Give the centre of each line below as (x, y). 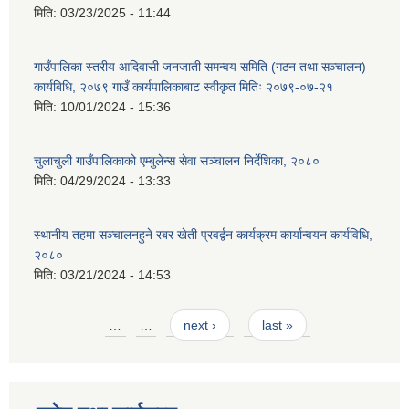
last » (277, 325)
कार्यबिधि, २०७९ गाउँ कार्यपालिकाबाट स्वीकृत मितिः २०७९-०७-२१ (184, 87)
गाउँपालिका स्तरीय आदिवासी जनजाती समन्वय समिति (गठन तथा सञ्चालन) (200, 67)
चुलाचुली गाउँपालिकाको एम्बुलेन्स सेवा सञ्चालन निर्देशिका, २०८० (177, 161)
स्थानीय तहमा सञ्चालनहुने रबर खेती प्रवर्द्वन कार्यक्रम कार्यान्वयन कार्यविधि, (203, 235)
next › (200, 325)
